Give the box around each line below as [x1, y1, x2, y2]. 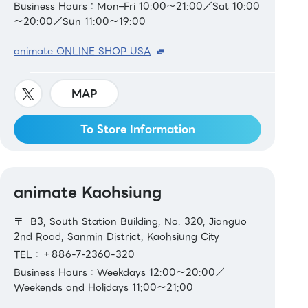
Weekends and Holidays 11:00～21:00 [14, 280, 193, 296]
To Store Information [80, 121, 195, 138]
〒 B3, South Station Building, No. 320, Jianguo [14, 214, 247, 230]
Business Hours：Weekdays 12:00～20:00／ [14, 265, 225, 280]
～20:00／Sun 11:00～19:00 [14, 14, 146, 30]
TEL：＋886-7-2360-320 [14, 247, 135, 263]
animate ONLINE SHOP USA [14, 43, 151, 59]
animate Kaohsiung [14, 181, 162, 204]
